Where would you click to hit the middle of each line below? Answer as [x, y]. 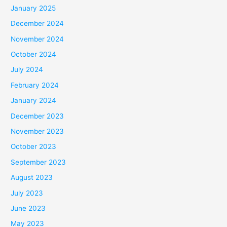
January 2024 [34, 101]
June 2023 [28, 208]
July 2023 [27, 193]
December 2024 [37, 24]
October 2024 [34, 54]
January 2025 [33, 8]
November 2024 [37, 39]
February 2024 [35, 85]
